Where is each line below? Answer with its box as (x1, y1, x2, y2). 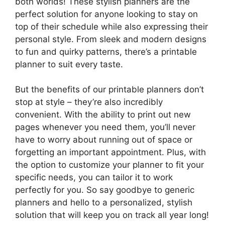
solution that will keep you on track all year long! (15, 210, 209, 220)
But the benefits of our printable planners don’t (15, 84, 204, 95)
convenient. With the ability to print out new (15, 109, 191, 120)
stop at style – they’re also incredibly (15, 97, 163, 107)
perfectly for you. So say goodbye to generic (15, 185, 194, 195)
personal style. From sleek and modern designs (15, 34, 206, 44)
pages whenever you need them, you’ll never (15, 122, 195, 133)
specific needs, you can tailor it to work (15, 172, 173, 183)
